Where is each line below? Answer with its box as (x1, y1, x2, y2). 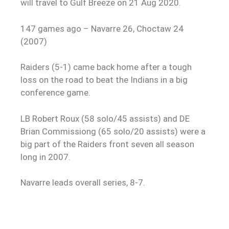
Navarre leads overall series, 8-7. (20, 177, 145, 188)
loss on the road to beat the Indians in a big (20, 75, 188, 85)
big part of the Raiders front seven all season (20, 139, 194, 149)
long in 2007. (20, 151, 71, 162)
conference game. (20, 87, 90, 98)
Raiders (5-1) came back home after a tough (20, 62, 192, 73)
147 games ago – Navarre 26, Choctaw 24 (20, 23, 184, 34)
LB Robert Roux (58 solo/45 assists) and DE (20, 113, 190, 124)
